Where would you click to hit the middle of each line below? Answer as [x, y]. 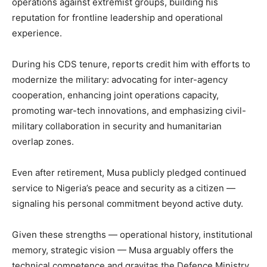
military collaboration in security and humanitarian [117, 126]
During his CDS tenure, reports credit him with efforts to [131, 64]
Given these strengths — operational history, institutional [132, 235]
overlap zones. [43, 142]
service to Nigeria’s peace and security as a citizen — [124, 188]
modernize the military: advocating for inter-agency [120, 80]
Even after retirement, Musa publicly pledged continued [129, 173]
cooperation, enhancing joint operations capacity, [115, 95]
